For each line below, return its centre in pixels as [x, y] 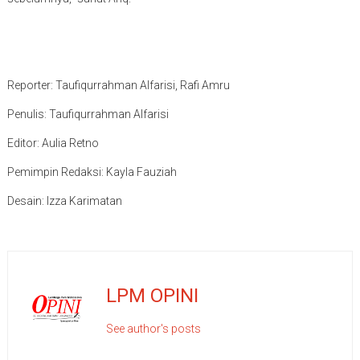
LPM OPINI [152, 296]
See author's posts [153, 329]
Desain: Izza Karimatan [64, 201]
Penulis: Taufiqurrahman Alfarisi [88, 114]
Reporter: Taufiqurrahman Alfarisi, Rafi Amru [118, 85]
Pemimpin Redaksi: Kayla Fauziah [92, 172]
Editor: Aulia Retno [53, 143]
